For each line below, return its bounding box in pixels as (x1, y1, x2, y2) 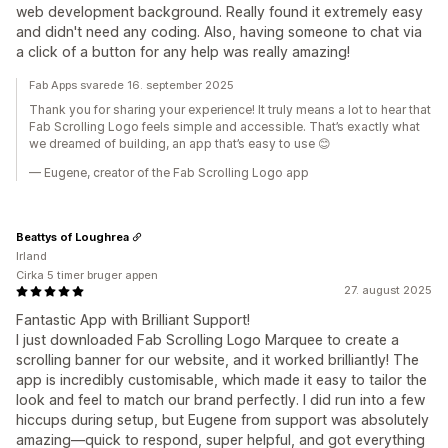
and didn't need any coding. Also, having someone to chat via (16, 23, 422, 41)
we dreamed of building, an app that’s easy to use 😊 (29, 136, 331, 152)
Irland (16, 249, 47, 264)
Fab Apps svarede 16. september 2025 (29, 78, 234, 93)
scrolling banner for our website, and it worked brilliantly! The (16, 351, 419, 369)
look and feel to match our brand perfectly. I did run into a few (16, 391, 425, 409)
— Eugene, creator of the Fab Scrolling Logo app (29, 165, 309, 181)
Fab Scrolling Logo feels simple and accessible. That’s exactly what (29, 119, 420, 135)
